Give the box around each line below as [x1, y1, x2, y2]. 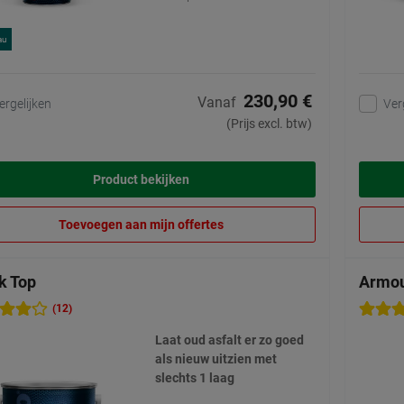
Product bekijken [93, 172, 189, 188]
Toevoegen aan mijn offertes [59, 217, 224, 233]
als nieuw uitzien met [154, 352, 277, 367]
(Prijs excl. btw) [226, 116, 312, 132]
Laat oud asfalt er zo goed [154, 333, 304, 348]
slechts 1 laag [154, 371, 234, 386]
